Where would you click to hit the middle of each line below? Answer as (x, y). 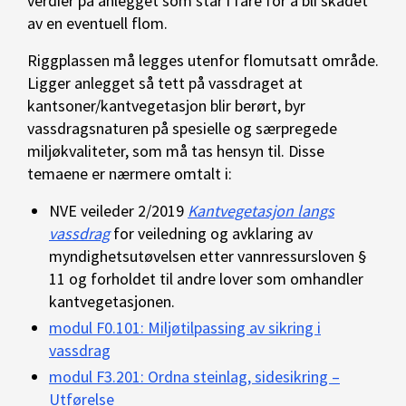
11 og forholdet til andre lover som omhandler (206, 279)
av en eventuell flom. (97, 23)
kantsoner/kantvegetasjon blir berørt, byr (166, 106)
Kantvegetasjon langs (261, 211)
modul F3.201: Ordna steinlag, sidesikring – (194, 377)
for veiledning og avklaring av (211, 233)
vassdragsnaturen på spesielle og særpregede (182, 128)
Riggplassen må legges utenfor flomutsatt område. (203, 60)
